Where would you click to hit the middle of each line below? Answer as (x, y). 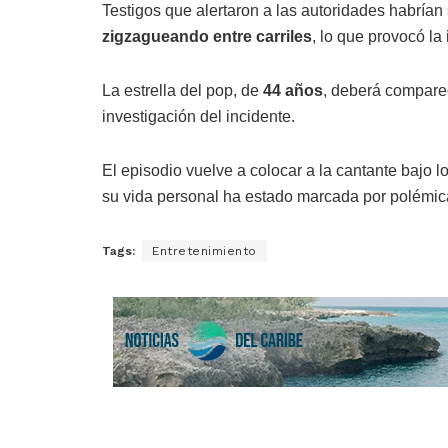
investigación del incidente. (198, 117)
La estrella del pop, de (182, 91)
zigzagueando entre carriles (207, 37)
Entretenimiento (204, 251)
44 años (293, 91)
